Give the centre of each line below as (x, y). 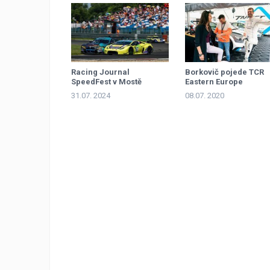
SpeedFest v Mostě (106, 82)
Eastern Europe (214, 82)
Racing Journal (100, 72)
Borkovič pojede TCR (224, 72)
